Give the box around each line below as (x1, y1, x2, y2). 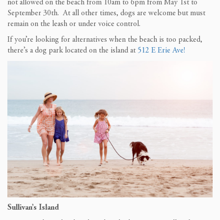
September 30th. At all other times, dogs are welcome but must (7, 9, 205, 17)
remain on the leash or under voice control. (7, 20, 140, 28)
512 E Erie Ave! (137, 47, 185, 55)
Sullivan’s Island (7, 203, 59, 212)
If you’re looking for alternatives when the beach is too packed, (7, 36, 202, 44)
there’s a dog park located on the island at (7, 47, 137, 55)
